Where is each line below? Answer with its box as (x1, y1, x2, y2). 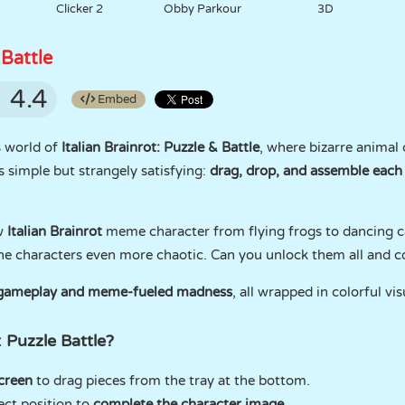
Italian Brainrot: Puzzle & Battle (61, 139, 259, 155)
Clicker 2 (56, 2, 104, 16)
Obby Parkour (163, 2, 241, 16)
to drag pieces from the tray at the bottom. (33, 372, 310, 389)
